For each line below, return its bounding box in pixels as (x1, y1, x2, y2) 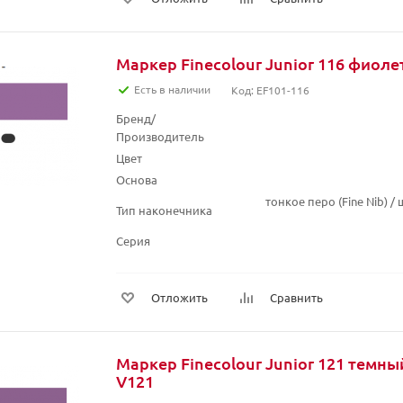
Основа (116, 172, 157, 187)
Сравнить (270, 290, 323, 305)
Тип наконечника (116, 202, 212, 218)
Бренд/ (116, 111, 156, 126)
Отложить (151, 290, 208, 305)
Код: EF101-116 (231, 83, 309, 97)
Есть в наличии (134, 82, 210, 96)
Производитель (116, 129, 204, 144)
